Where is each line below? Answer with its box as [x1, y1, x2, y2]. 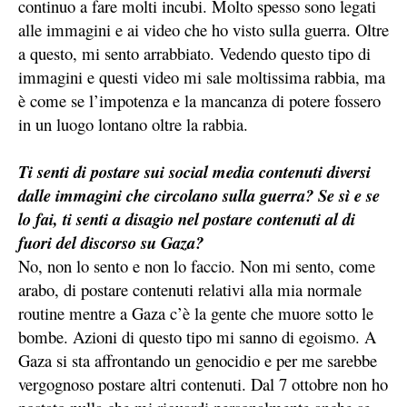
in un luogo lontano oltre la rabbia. [18, 113, 248, 136]
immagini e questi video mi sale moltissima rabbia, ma [18, 65, 385, 89]
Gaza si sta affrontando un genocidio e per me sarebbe [18, 349, 377, 372]
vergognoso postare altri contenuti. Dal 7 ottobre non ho [18, 372, 388, 396]
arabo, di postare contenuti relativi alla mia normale [18, 278, 362, 302]
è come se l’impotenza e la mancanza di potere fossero [18, 89, 381, 113]
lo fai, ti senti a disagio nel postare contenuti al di [18, 207, 355, 232]
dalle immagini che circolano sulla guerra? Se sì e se [18, 184, 380, 208]
